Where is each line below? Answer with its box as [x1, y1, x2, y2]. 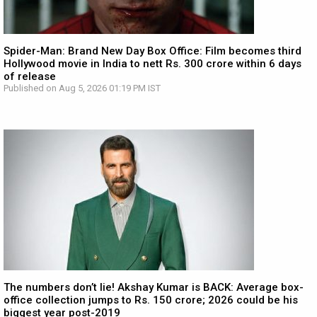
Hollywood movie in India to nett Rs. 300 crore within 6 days [4, 57, 301, 70]
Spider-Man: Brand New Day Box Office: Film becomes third [4, 45, 301, 57]
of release [4, 70, 56, 83]
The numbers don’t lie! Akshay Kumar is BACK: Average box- [4, 281, 304, 294]
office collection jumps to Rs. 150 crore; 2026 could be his [4, 294, 298, 306]
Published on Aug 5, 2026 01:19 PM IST [4, 83, 161, 93]
